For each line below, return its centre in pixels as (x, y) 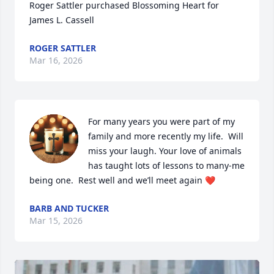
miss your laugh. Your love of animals (165, 151)
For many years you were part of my (161, 121)
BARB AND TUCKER (69, 208)
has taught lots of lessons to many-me (166, 165)
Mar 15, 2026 (56, 220)
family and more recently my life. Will (166, 136)
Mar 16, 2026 (56, 60)
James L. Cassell (62, 20)
